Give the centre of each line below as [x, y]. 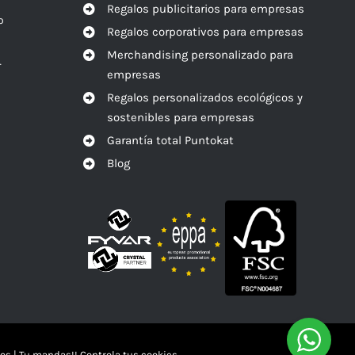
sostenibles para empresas [181, 117]
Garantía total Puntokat [171, 140]
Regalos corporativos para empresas [206, 31]
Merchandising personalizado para [200, 54]
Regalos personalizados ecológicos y [205, 97]
